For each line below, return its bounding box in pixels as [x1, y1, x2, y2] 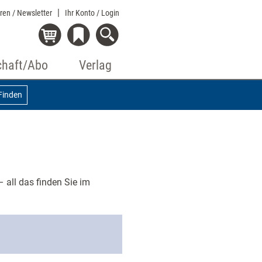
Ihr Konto [65, 8, 96, 18]
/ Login [96, 8, 119, 18]
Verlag [78, 58, 112, 73]
